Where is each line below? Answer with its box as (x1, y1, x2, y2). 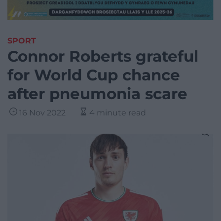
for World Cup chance (7, 66, 180, 85)
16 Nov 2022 (19, 108, 66, 118)
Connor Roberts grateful (7, 47, 198, 66)
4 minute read (89, 108, 146, 118)
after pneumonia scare (7, 84, 187, 104)
